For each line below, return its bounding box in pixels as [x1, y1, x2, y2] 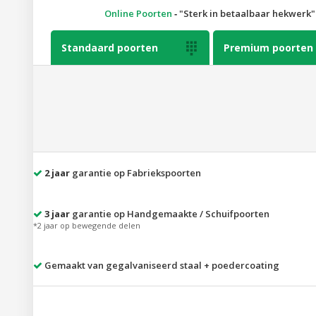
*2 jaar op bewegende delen [33, 220, 140, 231]
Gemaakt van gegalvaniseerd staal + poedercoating [42, 259, 279, 272]
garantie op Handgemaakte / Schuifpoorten [70, 207, 269, 221]
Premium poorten [224, 41, 313, 55]
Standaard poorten [61, 41, 158, 55]
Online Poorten [104, 7, 172, 20]
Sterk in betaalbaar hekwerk [183, 7, 311, 20]
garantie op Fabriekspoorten [70, 166, 201, 180]
